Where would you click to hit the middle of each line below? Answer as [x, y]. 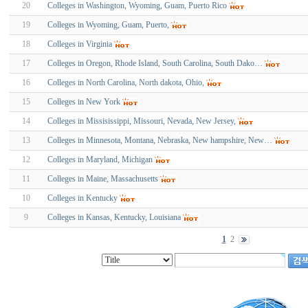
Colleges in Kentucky [82, 198]
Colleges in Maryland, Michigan [100, 159]
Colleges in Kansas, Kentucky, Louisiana [114, 217]
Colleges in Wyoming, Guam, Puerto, [108, 25]
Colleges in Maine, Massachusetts [103, 179]
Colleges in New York [84, 102]
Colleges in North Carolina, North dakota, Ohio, [126, 82]
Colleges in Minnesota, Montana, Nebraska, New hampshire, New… [160, 140]
